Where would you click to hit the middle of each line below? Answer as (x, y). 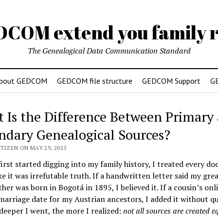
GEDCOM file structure (94, 81)
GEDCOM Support (171, 81)
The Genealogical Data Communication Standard (109, 51)
